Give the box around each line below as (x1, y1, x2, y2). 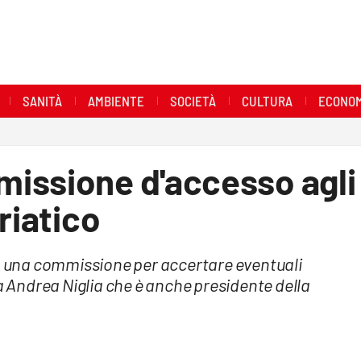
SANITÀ (22, 92, 62, 109)
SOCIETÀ (169, 92, 216, 109)
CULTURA (241, 92, 293, 109)
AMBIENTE (87, 92, 144, 109)
